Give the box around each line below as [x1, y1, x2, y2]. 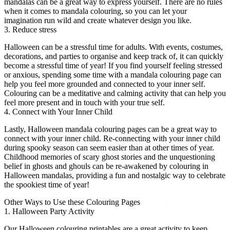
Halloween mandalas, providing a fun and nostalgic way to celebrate [4, 171, 225, 180]
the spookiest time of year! [4, 180, 89, 189]
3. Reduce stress [4, 25, 56, 34]
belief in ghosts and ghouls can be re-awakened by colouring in [4, 162, 208, 171]
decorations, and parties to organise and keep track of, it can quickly [4, 52, 223, 61]
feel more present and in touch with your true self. [4, 98, 165, 107]
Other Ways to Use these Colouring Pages [4, 198, 140, 207]
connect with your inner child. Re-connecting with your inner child [4, 134, 220, 143]
